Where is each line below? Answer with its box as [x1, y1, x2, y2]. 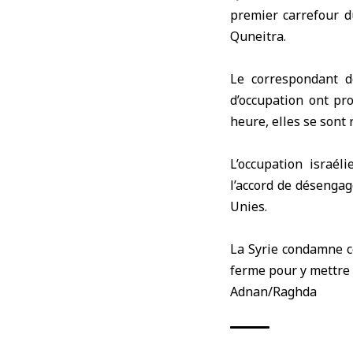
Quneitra [230, 28, 284, 45]
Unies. [230, 198, 267, 215]
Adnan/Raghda [230, 283, 317, 300]
